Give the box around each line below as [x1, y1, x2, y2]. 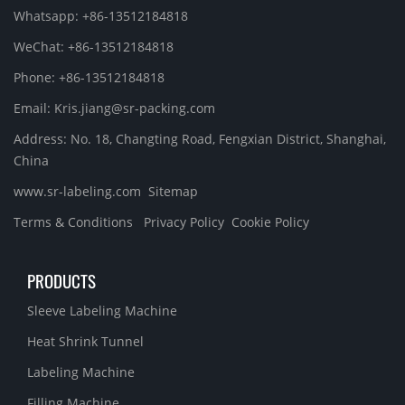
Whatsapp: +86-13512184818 [14, 7, 188, 24]
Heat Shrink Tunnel [27, 333, 144, 350]
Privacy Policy [144, 213, 224, 231]
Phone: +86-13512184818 [14, 69, 165, 86]
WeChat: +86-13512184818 [14, 38, 174, 55]
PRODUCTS [27, 268, 96, 293]
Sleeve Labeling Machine [27, 302, 177, 319]
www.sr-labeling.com [14, 183, 148, 200]
